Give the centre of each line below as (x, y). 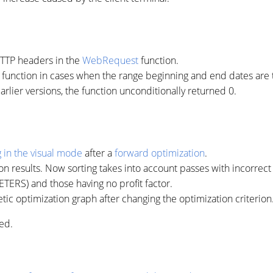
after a (98, 153)
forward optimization (160, 153)
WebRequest (110, 60)
